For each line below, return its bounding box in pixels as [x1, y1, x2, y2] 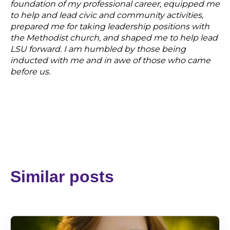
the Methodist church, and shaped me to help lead [10, 32, 218, 43]
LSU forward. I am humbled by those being [10, 44, 186, 54]
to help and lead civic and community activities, [10, 10, 203, 20]
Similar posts [10, 167, 114, 186]
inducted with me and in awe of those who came [10, 55, 210, 65]
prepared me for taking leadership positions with [10, 21, 209, 31]
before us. [10, 66, 50, 76]
